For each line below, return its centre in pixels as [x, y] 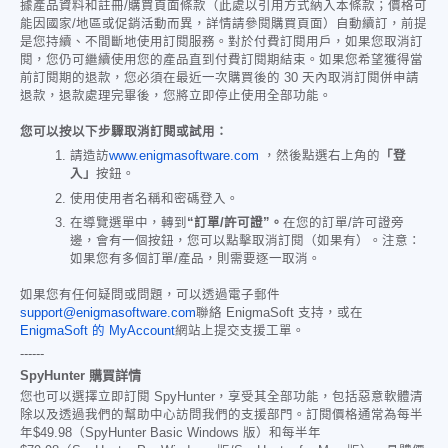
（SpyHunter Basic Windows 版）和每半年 [196, 432]
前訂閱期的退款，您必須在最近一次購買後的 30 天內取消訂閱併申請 [219, 78]
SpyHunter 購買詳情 [80, 375]
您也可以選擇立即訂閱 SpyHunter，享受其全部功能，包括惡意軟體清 [221, 396]
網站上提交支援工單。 [240, 330]
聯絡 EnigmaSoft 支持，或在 [279, 312]
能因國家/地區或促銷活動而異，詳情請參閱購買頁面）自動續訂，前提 [223, 24]
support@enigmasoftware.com [108, 312]
